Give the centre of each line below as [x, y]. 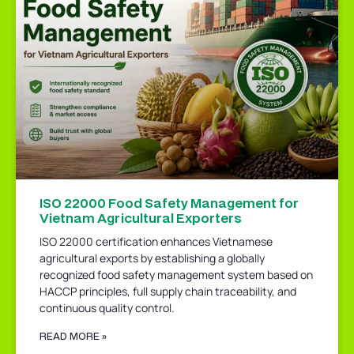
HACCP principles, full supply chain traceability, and [168, 291]
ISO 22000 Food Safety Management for [169, 202]
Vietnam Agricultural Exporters [141, 217]
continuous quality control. [107, 307]
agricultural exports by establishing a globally [152, 258]
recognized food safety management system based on [176, 274]
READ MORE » [73, 336]
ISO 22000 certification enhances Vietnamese [156, 241]
